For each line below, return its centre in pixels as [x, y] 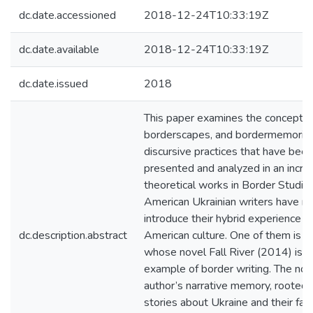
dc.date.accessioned [67, 15]
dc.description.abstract [73, 235]
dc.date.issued [53, 84]
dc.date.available [59, 50]
